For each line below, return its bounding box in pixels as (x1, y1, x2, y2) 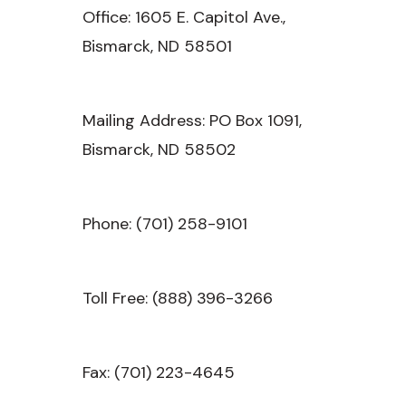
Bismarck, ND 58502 (82, 138, 236, 160)
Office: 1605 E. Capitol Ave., (82, 5, 285, 28)
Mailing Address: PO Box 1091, (82, 109, 302, 131)
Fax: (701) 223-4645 (82, 361, 235, 383)
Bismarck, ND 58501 (82, 34, 232, 57)
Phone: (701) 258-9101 (82, 212, 247, 235)
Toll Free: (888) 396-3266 (82, 286, 273, 309)
